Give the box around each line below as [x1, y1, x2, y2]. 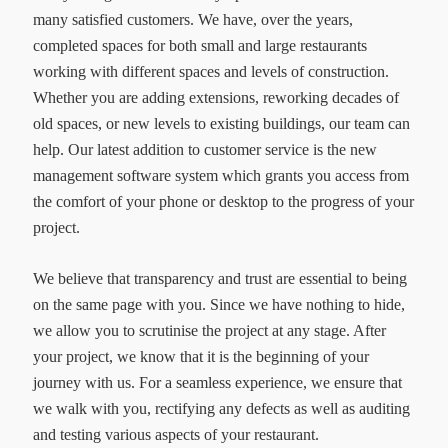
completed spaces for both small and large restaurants [32, 37, 367, 55]
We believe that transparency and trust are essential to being [32, 269, 407, 287]
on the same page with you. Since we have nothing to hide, [32, 295, 405, 313]
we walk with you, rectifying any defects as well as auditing [32, 399, 410, 417]
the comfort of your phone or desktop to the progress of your [32, 193, 414, 211]
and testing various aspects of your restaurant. [32, 425, 319, 443]
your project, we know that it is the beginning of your [32, 347, 369, 365]
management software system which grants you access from [32, 167, 409, 185]
